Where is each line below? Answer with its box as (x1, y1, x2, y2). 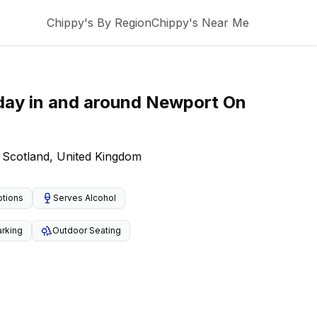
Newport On (146, 92, 246, 113)
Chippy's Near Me (151, 16, 249, 30)
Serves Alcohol (52, 192, 116, 203)
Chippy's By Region (47, 16, 151, 30)
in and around (25, 92, 146, 113)
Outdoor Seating (52, 225, 121, 236)
